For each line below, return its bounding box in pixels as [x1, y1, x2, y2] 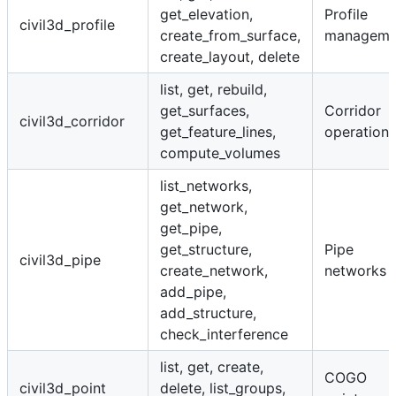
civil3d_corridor [19, 112, 125, 131]
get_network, [160, 198, 247, 217]
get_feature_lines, [160, 123, 276, 141]
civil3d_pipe [19, 251, 101, 270]
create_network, [160, 262, 268, 280]
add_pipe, [160, 283, 226, 301]
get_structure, [160, 240, 252, 259]
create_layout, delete [160, 48, 300, 66]
